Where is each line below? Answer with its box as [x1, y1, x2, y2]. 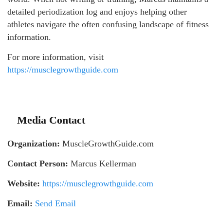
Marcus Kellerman [68, 158, 136, 168]
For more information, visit [7, 52, 104, 62]
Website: [7, 178, 40, 188]
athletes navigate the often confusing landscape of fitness [7, 19, 209, 29]
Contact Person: [7, 158, 68, 168]
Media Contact [17, 113, 85, 126]
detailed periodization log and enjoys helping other [7, 6, 187, 17]
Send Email [35, 198, 76, 208]
